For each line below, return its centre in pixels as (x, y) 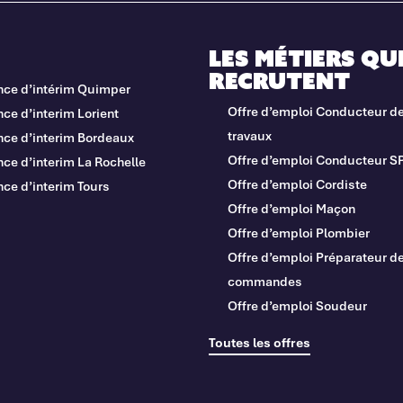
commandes (264, 281)
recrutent (279, 81)
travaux (251, 135)
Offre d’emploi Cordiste (297, 184)
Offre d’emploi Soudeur (297, 305)
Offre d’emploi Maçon (291, 208)
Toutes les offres (259, 342)
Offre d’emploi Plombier (298, 232)
